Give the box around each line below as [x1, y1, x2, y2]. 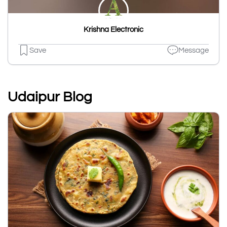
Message [178, 46, 209, 54]
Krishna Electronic [84, 26, 143, 34]
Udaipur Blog [8, 90, 92, 105]
